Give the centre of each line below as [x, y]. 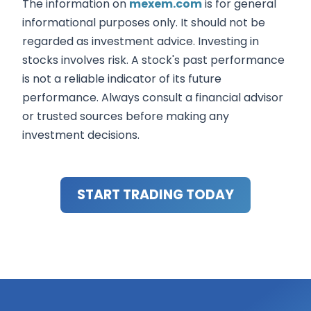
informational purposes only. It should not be [144, 23]
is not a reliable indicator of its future [122, 79]
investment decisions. [81, 135]
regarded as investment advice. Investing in [141, 42]
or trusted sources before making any [126, 117]
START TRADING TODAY [155, 195]
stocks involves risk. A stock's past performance [153, 60]
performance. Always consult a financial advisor [153, 98]
